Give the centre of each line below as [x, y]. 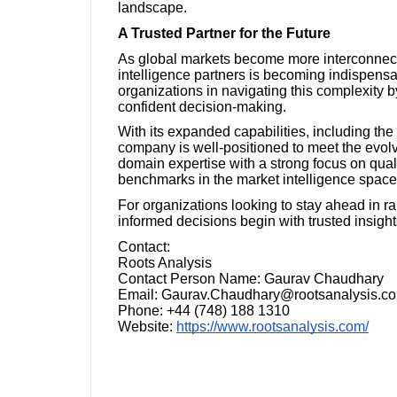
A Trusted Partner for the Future [224, 33]
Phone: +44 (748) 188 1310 [204, 310]
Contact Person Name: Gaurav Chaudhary [251, 278]
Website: [145, 326]
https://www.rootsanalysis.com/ [272, 326]
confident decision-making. [202, 106]
